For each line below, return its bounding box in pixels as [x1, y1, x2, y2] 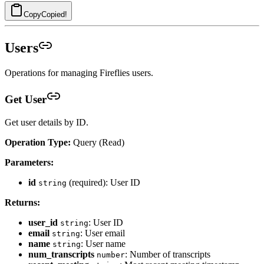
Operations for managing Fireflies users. [5, 67, 153, 78]
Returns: [5, 197, 40, 207]
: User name [81, 238, 126, 249]
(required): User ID [67, 177, 140, 187]
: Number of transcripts [125, 249, 210, 259]
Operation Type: [5, 137, 71, 147]
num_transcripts [28, 249, 94, 259]
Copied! [41, 9, 67, 19]
